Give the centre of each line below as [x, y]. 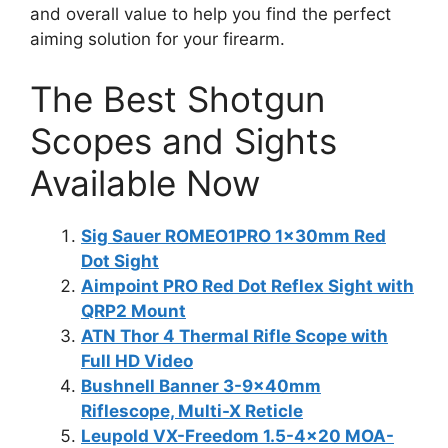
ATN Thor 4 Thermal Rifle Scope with [234, 335]
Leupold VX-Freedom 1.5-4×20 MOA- [237, 435]
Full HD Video [137, 360]
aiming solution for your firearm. [157, 39]
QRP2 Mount [133, 310]
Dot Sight [120, 260]
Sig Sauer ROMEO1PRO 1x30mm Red [233, 235]
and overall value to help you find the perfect [210, 14]
